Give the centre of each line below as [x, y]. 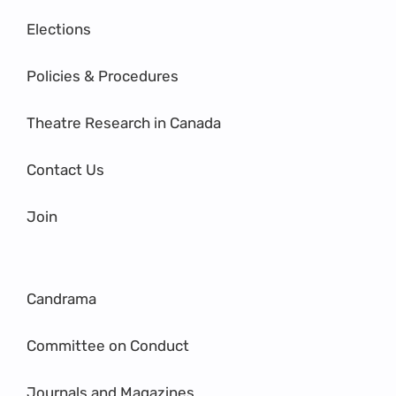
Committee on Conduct [108, 346]
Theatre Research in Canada [124, 123]
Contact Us [65, 170]
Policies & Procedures [103, 76]
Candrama [61, 299]
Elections [59, 30]
